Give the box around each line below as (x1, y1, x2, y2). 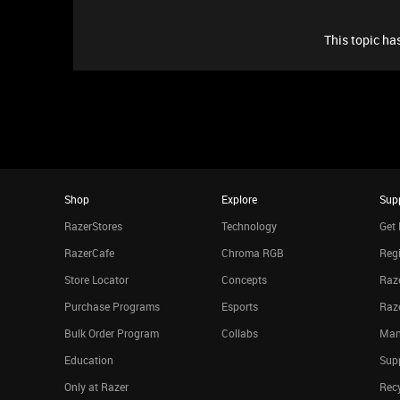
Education (64, 353, 113, 367)
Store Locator (64, 272, 129, 287)
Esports (221, 299, 259, 313)
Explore (221, 192, 258, 206)
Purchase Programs (64, 299, 160, 313)
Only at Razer (64, 379, 129, 394)
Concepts (221, 272, 268, 287)
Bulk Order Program (64, 326, 159, 340)
